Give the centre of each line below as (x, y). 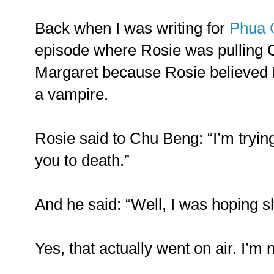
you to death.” (82, 161)
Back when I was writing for (132, 28)
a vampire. (72, 94)
